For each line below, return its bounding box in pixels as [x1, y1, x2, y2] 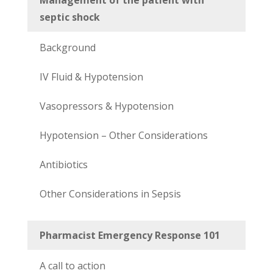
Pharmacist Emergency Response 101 [39, 228, 220, 242]
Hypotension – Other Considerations [39, 128, 208, 142]
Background [39, 40, 96, 54]
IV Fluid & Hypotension [39, 69, 143, 83]
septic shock [39, 10, 100, 24]
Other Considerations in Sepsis [39, 186, 181, 200]
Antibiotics [39, 157, 88, 171]
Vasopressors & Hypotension [39, 99, 174, 113]
